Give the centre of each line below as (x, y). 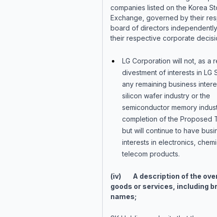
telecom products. (153, 154)
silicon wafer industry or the (166, 96)
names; (123, 196)
